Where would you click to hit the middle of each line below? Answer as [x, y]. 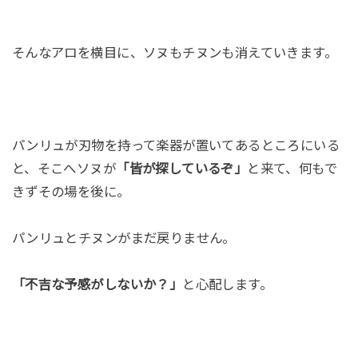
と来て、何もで [292, 168]
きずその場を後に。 [71, 191]
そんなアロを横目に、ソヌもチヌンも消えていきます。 [175, 53]
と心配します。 [228, 284]
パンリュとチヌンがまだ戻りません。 [123, 238]
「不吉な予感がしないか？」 [97, 284]
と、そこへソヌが [64, 168]
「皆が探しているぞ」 [182, 168]
